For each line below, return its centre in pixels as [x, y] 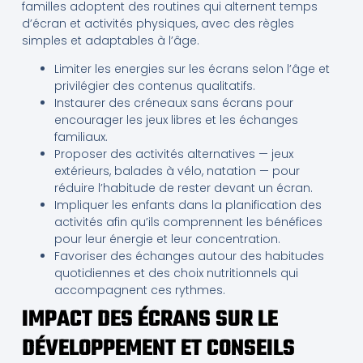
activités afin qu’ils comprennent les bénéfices [188, 222]
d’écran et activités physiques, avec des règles [158, 23]
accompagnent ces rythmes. [139, 290]
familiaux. [81, 137]
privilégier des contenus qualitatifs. [154, 86]
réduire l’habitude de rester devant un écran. [183, 188]
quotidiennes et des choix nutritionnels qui [176, 273]
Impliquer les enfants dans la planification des [188, 205]
